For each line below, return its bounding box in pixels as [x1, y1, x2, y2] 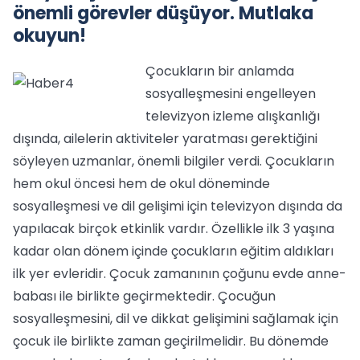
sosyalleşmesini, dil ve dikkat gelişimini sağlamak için [13, 309, 338, 328]
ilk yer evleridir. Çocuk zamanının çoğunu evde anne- [13, 264, 346, 283]
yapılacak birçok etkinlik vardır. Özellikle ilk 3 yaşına [13, 219, 334, 238]
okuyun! [13, 23, 86, 48]
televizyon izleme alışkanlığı [145, 107, 320, 125]
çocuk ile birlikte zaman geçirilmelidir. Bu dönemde [13, 332, 329, 350]
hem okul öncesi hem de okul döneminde [13, 174, 270, 193]
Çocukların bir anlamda [145, 62, 294, 80]
